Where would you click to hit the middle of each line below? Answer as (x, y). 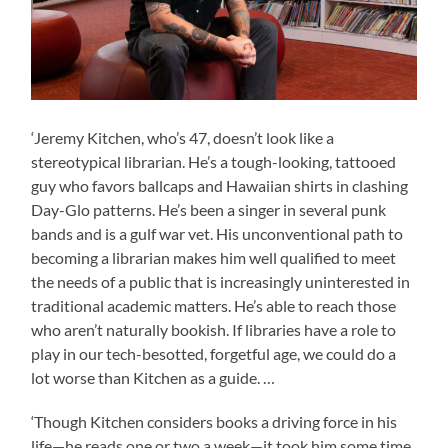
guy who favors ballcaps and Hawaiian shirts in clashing (220, 185)
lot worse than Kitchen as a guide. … (153, 377)
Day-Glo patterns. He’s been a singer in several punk (209, 209)
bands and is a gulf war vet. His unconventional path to (217, 233)
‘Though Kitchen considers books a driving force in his (214, 421)
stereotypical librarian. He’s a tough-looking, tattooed (214, 161)
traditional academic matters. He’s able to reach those (214, 305)
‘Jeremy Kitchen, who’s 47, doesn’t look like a (183, 137)
